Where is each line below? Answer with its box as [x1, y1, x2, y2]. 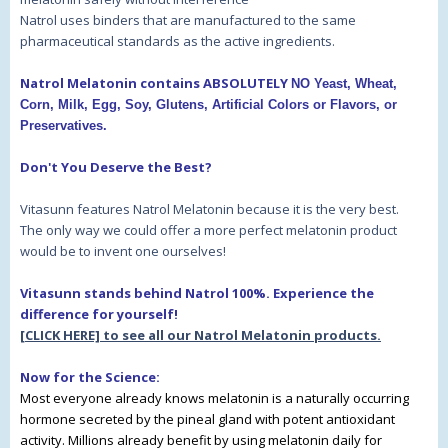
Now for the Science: [20, 368, 160, 387]
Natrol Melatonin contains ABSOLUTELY [20, 74, 291, 93]
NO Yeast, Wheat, [291, 76, 397, 92]
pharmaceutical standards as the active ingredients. [20, 32, 335, 51]
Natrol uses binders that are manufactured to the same [20, 11, 356, 30]
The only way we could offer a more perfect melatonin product [20, 221, 397, 240]
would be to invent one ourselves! [20, 242, 226, 261]
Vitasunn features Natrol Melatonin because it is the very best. [20, 200, 399, 219]
